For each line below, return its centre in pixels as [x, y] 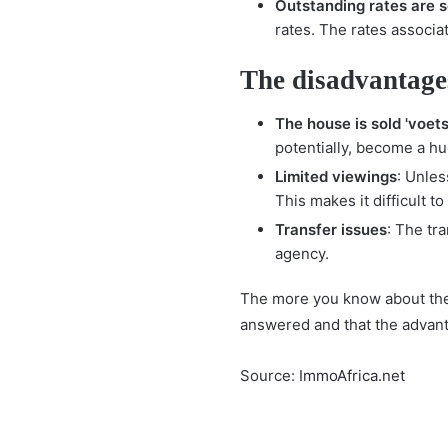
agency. [304, 253]
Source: [269, 375]
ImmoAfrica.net [352, 375]
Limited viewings [336, 176]
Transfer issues [331, 229]
